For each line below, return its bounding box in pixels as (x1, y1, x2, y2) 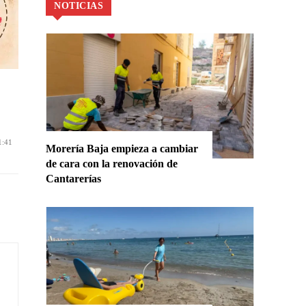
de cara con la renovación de (46, 158, 178, 170)
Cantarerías (46, 173, 102, 185)
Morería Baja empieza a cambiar (46, 143, 199, 155)
